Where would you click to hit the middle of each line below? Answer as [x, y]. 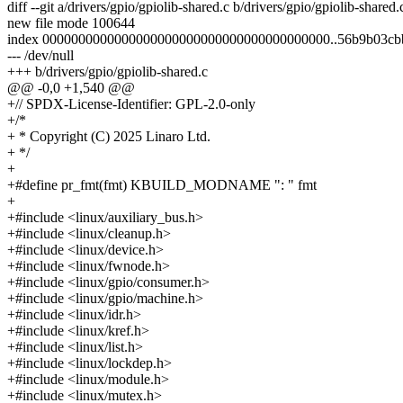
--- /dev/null [40, 55]
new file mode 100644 [71, 22]
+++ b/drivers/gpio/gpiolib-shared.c [107, 71]
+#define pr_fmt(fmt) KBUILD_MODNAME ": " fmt [162, 184]
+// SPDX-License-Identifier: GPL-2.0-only [131, 103]
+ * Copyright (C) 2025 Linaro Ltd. [109, 136]
